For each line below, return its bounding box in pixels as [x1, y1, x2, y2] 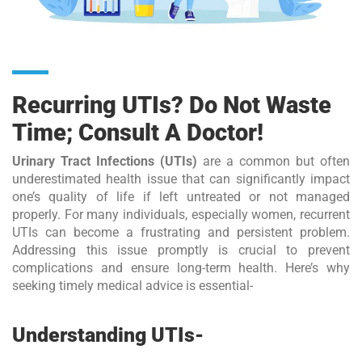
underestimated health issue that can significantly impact [12, 171, 350, 187]
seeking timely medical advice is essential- [12, 278, 253, 294]
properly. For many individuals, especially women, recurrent [12, 207, 350, 223]
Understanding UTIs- [12, 323, 204, 347]
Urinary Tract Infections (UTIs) [12, 154, 197, 170]
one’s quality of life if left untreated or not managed [12, 189, 350, 205]
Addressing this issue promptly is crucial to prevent [12, 242, 350, 259]
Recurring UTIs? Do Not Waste [12, 91, 331, 120]
